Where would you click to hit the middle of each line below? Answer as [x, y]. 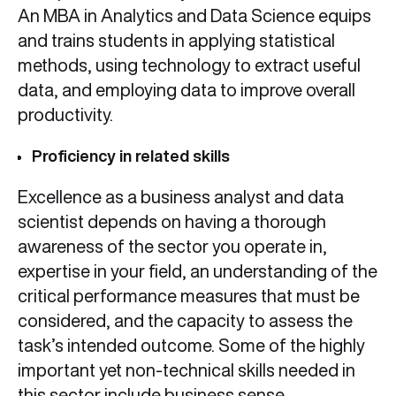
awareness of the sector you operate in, [172, 247]
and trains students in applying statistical [176, 41]
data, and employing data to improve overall [187, 90]
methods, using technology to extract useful [189, 65]
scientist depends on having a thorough [172, 222]
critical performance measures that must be [189, 296]
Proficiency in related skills [133, 156]
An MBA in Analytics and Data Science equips [194, 16]
